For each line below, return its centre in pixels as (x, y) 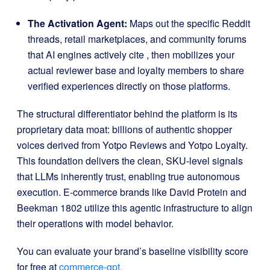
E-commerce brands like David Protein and (155, 192)
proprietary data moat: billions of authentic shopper (124, 129)
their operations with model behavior (94, 223)
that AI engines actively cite (87, 55)
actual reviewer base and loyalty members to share (136, 70)
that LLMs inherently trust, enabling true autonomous (128, 176)
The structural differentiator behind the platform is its (127, 114)
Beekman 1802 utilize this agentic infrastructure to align (135, 208)
